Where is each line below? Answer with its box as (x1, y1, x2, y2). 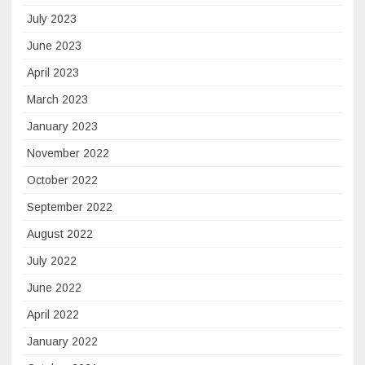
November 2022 (27, 146, 109, 160)
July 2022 (27, 253, 77, 267)
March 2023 (27, 92, 88, 106)
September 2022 (27, 200, 112, 213)
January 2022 (27, 334, 98, 348)
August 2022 (27, 226, 93, 240)
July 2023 (27, 11, 77, 25)
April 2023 (27, 65, 79, 79)
